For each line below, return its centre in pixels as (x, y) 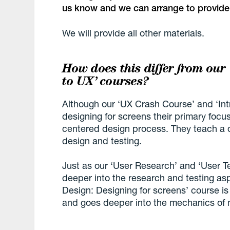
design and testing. (102, 140)
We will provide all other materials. (133, 33)
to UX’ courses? (106, 81)
